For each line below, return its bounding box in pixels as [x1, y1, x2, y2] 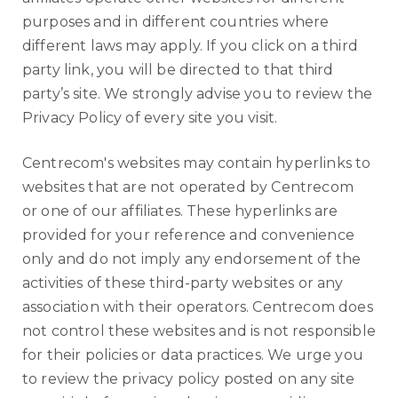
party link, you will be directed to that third [22, 61, 334, 78]
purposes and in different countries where [22, 13, 330, 30]
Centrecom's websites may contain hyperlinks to [22, 155, 371, 171]
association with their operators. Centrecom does [22, 298, 373, 315]
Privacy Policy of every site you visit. [22, 109, 278, 126]
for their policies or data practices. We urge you [22, 346, 363, 363]
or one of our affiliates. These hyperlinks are [22, 203, 338, 219]
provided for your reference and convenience [22, 227, 354, 243]
